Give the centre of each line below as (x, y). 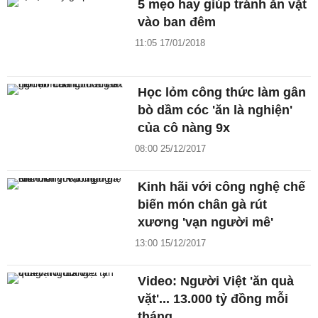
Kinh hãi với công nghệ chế (222, 187)
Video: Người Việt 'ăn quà (216, 281)
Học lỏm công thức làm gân (222, 93)
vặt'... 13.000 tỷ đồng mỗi (213, 299)
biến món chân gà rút (203, 205)
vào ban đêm (177, 22)
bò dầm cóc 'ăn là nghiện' (215, 110)
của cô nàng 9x (184, 128)
